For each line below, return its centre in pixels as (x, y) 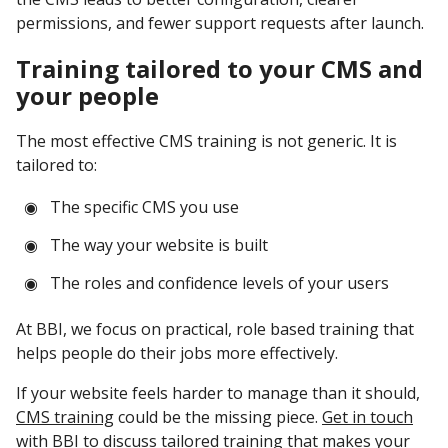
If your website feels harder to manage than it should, (218, 392)
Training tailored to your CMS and (219, 69)
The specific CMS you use (145, 206)
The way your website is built (159, 244)
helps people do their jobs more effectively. (177, 352)
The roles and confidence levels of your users (220, 282)
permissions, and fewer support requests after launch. (220, 23)
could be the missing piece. (218, 416)
